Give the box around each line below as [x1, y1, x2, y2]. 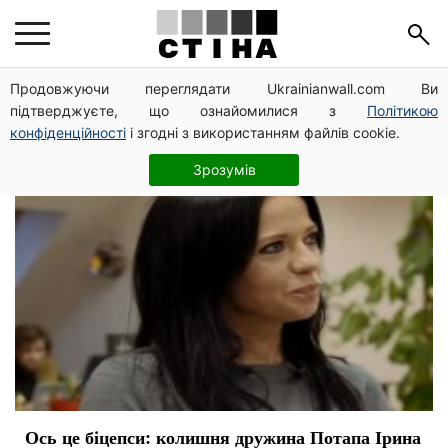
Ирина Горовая [15, 75, 290, 134]
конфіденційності [10, 124, 126, 141]
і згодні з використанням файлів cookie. [126, 124, 400, 141]
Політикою [367, 102, 438, 119]
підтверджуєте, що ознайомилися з [10, 102, 367, 119]
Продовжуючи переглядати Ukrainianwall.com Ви [10, 80, 438, 97]
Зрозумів [192, 161, 256, 178]
